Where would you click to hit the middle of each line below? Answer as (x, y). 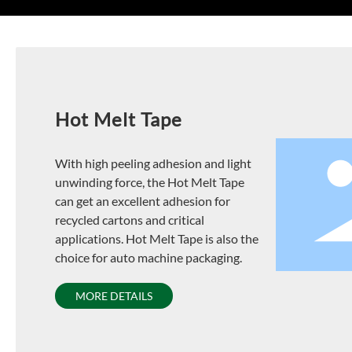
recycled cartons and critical (129, 219)
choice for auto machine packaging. (148, 257)
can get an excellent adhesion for (142, 200)
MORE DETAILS (114, 295)
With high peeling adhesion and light (153, 163)
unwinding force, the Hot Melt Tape (149, 181)
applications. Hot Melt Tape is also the (156, 238)
